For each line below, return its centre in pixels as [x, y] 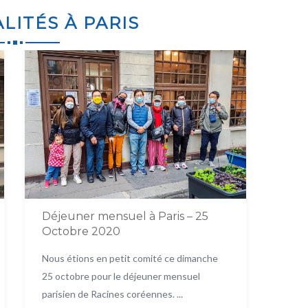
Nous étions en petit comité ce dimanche [130, 258]
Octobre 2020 [81, 231]
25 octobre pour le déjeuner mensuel [121, 276]
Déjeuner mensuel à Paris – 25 [125, 216]
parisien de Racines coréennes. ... [112, 294]
